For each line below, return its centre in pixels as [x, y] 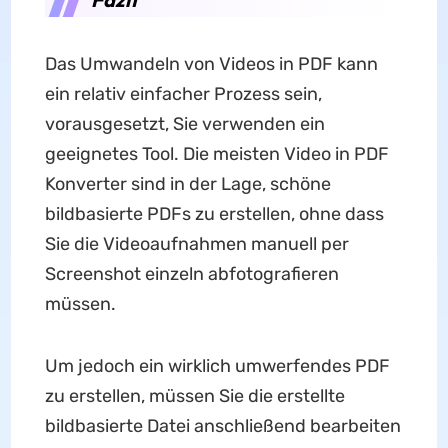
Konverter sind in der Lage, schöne [187, 183]
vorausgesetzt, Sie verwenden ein [184, 123]
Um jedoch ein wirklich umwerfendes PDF [217, 365]
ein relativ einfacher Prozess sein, [183, 93]
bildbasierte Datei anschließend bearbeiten [222, 425]
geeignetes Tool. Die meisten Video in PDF [216, 153]
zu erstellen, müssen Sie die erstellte [194, 395]
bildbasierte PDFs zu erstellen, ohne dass [214, 213]
